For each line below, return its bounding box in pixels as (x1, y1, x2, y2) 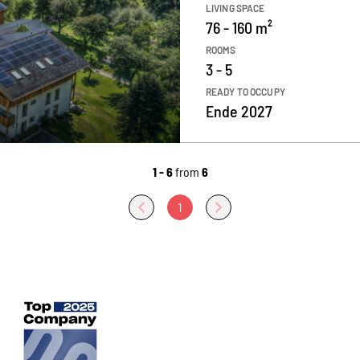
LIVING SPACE (206, 2, 265, 14)
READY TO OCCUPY (206, 86, 285, 97)
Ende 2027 (206, 101, 272, 121)
